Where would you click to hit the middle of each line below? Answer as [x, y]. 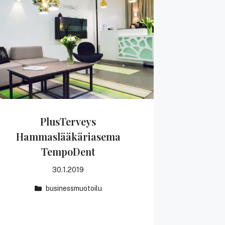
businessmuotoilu [74, 188]
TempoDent [68, 151]
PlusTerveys [68, 121]
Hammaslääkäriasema [68, 136]
